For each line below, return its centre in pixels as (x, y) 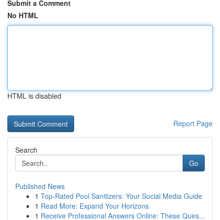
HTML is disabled (34, 96)
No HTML (23, 15)
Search (26, 150)
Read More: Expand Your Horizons (95, 206)
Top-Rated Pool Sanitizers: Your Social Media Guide (122, 196)
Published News (40, 186)
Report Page (193, 123)
